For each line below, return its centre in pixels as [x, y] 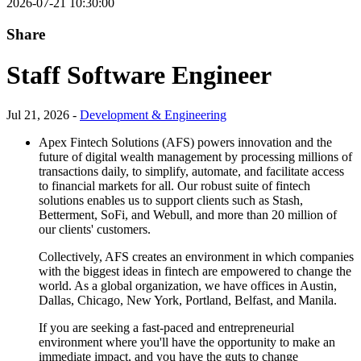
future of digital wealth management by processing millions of [195, 156]
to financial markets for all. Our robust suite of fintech [174, 185]
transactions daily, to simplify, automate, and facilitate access [191, 171]
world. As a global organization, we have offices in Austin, [188, 285]
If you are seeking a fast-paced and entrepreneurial [166, 327]
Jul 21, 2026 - [43, 114]
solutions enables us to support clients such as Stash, [171, 200]
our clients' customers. [96, 229]
